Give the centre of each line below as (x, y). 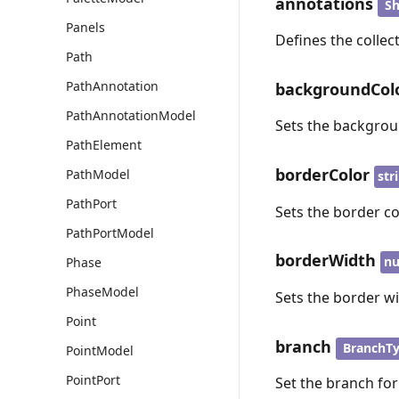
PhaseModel (102, 292)
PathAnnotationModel (131, 115)
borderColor (323, 175)
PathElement (104, 145)
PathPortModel (110, 233)
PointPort (93, 380)
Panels (85, 27)
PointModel (100, 350)
